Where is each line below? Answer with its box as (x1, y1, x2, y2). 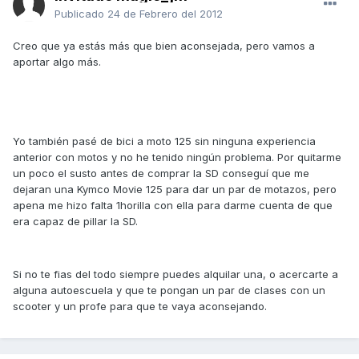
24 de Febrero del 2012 (107, 7, 223, 21)
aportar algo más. (13, 55, 101, 69)
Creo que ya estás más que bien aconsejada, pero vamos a (13, 39, 315, 53)
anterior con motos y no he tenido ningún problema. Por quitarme (13, 151, 341, 164)
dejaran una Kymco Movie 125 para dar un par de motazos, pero (13, 183, 337, 196)
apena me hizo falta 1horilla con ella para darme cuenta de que (13, 199, 333, 212)
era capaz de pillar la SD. (13, 215, 138, 228)
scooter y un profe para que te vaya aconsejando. (13, 300, 267, 313)
